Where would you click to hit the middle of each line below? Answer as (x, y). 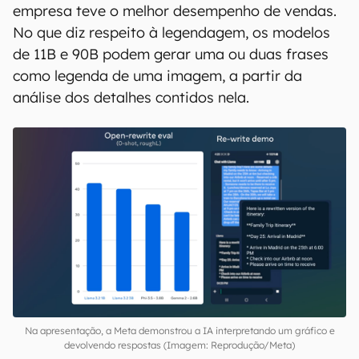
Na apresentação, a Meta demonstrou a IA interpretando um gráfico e (179, 331)
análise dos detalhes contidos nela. (135, 97)
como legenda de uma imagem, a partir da (157, 76)
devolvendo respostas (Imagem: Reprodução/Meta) (179, 345)
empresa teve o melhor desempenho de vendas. (175, 11)
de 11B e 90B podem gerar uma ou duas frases (171, 54)
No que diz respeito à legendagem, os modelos (171, 32)
